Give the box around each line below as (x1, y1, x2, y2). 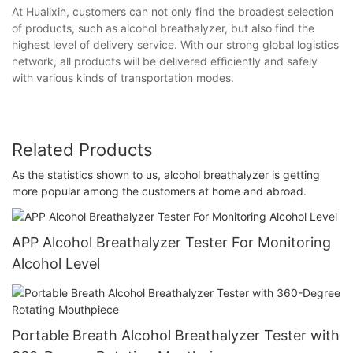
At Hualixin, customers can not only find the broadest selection (12, 4, 333, 18)
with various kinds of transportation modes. (12, 70, 234, 84)
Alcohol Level (12, 255, 100, 272)
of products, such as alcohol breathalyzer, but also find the (12, 20, 314, 35)
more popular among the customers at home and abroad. (12, 184, 307, 199)
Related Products (12, 139, 153, 160)
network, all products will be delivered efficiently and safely (12, 54, 318, 68)
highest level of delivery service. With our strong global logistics (12, 37, 339, 51)
